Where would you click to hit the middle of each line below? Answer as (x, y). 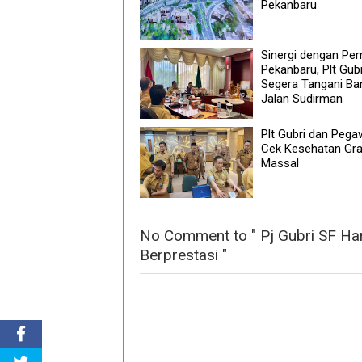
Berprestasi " (183, 255)
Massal (280, 163)
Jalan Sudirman (302, 98)
